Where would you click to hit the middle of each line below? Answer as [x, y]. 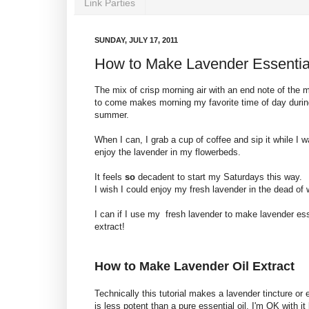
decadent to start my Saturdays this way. [219, 177]
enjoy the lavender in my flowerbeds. [168, 152]
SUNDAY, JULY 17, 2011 [136, 40]
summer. [112, 115]
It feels [110, 177]
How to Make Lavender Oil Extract [195, 267]
